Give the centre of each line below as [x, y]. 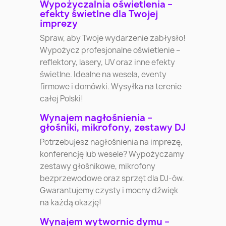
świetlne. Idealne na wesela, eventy [103, 75]
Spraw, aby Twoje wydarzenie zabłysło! [113, 38]
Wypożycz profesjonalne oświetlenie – [110, 50]
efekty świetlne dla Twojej [99, 14]
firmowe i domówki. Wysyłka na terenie [111, 87]
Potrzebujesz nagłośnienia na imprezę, [111, 142]
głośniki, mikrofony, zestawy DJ [113, 128]
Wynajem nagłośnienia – [96, 118]
